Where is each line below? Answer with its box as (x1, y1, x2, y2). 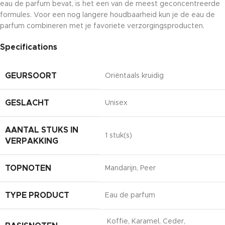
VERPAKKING (5, 137, 58, 145)
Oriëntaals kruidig (105, 72, 164, 79)
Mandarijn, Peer (105, 164, 156, 172)
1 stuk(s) (105, 132, 132, 139)
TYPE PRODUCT (5, 191, 69, 199)
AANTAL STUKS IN (5, 126, 78, 134)
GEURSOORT (5, 71, 57, 80)
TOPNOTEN (5, 164, 51, 172)
